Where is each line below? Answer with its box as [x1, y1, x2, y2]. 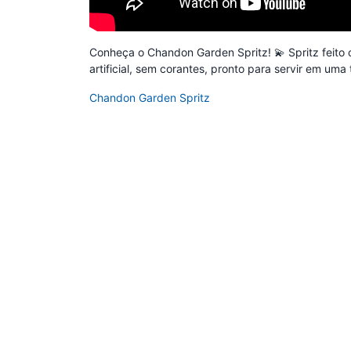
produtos [12, 65, 51, 78]
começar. [11, 93, 52, 106]
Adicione [12, 51, 51, 63]
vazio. [16, 16, 47, 31]
